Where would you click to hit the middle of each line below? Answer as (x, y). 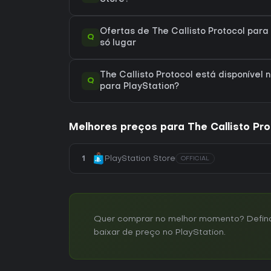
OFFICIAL (195, 159)
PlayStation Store (140, 158)
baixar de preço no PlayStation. (160, 233)
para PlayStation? (139, 87)
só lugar (118, 44)
